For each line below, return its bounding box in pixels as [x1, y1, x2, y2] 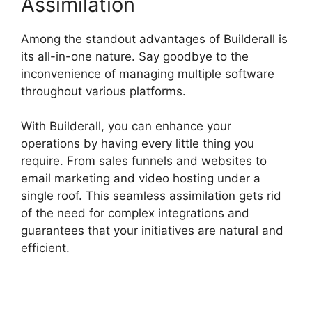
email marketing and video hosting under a [21, 171, 260, 186]
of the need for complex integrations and [21, 206, 249, 221]
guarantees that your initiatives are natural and [21, 224, 283, 238]
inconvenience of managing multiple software [21, 66, 274, 81]
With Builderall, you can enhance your [21, 119, 231, 134]
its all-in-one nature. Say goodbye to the [21, 49, 249, 63]
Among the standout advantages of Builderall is [21, 31, 288, 46]
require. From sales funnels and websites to [21, 154, 267, 169]
